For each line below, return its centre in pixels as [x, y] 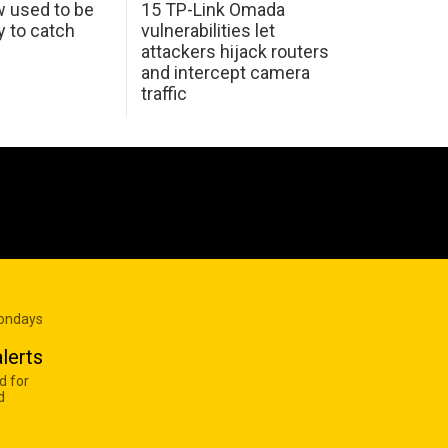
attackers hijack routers [234, 51]
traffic [163, 93]
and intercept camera [225, 72]
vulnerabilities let [207, 30]
